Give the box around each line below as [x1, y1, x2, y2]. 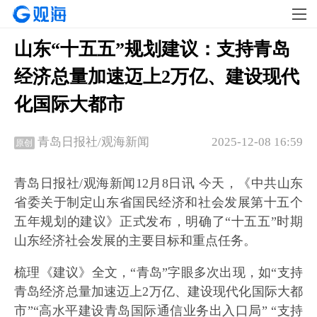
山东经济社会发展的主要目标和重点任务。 [14, 234, 256, 248]
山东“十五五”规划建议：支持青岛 [14, 39, 290, 59]
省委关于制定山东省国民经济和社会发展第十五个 [14, 195, 303, 210]
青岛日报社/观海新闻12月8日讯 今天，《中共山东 [14, 176, 303, 191]
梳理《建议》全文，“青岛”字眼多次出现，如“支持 [14, 265, 303, 280]
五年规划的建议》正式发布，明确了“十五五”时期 [14, 214, 303, 229]
